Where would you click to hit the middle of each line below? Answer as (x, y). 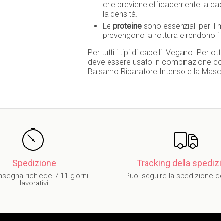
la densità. (120, 14)
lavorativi (34, 183)
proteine (128, 26)
